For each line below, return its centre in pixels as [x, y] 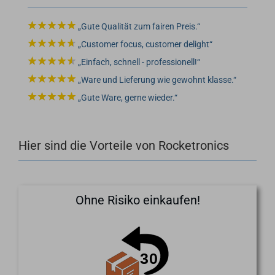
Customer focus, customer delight [145, 45]
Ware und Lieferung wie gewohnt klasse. [157, 80]
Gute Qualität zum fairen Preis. [139, 27]
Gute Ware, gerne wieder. [128, 98]
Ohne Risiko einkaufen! [137, 200]
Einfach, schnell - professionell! [139, 62]
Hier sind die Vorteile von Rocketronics [124, 146]
